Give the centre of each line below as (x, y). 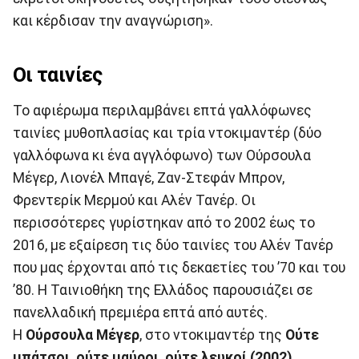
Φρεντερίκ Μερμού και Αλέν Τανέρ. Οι (134, 201)
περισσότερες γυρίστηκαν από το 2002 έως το (164, 223)
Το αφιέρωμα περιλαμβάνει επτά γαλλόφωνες (162, 111)
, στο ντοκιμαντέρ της (211, 335)
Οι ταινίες (58, 75)
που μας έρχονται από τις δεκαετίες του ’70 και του (179, 268)
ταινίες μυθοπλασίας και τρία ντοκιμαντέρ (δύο (167, 133)
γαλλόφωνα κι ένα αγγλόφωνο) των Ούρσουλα (162, 156)
